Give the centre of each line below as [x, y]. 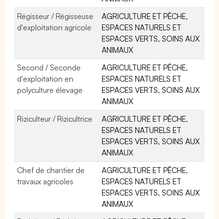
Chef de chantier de [51, 170]
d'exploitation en [45, 78]
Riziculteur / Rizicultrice [55, 119]
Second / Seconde [49, 67]
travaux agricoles [45, 181]
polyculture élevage [50, 90]
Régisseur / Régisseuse [55, 16]
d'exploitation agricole [55, 27]
